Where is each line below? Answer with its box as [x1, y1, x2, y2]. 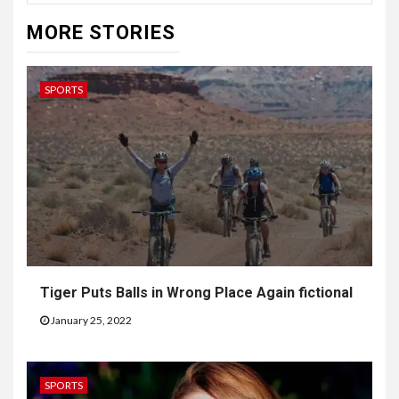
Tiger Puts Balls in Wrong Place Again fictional [40, 284, 353, 302]
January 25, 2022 [49, 313, 132, 328]
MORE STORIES [27, 21, 175, 45]
